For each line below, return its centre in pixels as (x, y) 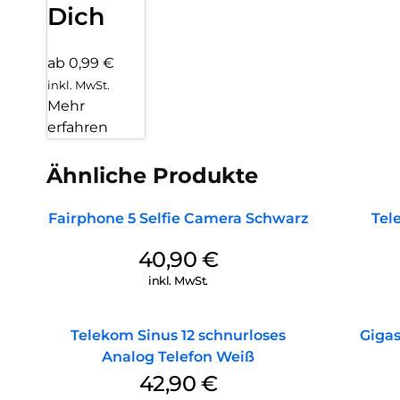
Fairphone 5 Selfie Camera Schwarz (178, 219)
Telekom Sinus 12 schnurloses (178, 336)
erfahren (78, 128)
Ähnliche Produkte (152, 176)
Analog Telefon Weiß (178, 357)
